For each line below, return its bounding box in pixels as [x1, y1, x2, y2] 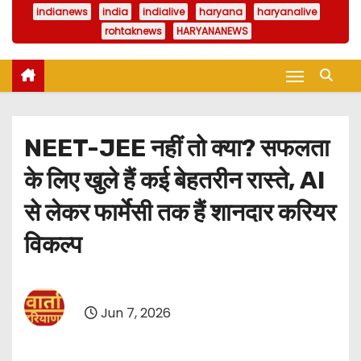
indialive [143, 5, 185, 19]
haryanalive [257, 5, 317, 19]
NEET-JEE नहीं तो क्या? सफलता [24, 134, 330, 164]
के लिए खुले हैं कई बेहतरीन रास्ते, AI [24, 166, 325, 196]
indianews [36, 5, 88, 19]
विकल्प [24, 230, 81, 260]
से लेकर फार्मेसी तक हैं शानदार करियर [24, 198, 336, 228]
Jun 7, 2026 [98, 303, 171, 322]
